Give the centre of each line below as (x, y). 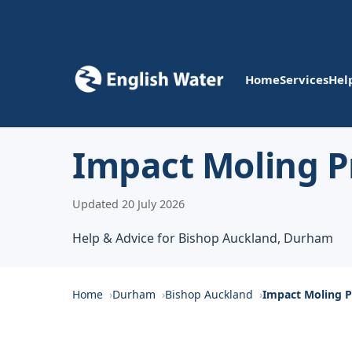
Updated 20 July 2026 (128, 204)
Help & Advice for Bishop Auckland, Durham (203, 238)
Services (304, 79)
